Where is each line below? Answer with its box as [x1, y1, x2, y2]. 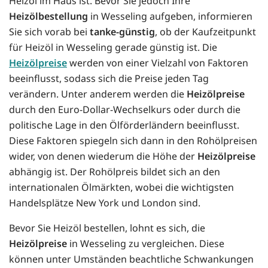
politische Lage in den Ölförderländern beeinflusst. [9, 118, 239, 132]
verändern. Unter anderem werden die [9, 87, 187, 101]
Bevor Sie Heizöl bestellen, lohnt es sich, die [9, 221, 205, 235]
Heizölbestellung [9, 10, 88, 23]
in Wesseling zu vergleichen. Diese [67, 237, 224, 251]
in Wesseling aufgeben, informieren [88, 10, 252, 23]
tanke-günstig [90, 25, 155, 39]
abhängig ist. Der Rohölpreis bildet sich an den [9, 165, 220, 179]
